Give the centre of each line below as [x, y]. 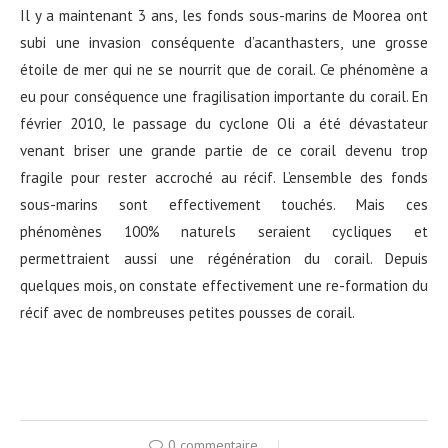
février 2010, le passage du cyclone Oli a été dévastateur [224, 123]
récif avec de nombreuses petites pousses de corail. [187, 312]
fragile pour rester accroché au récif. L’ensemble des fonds [224, 177]
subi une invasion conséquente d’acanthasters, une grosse [224, 42]
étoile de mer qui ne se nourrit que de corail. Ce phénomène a [224, 69]
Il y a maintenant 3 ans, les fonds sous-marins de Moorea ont [224, 15]
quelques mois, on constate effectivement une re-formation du [224, 285]
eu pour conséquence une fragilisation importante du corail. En [224, 96]
